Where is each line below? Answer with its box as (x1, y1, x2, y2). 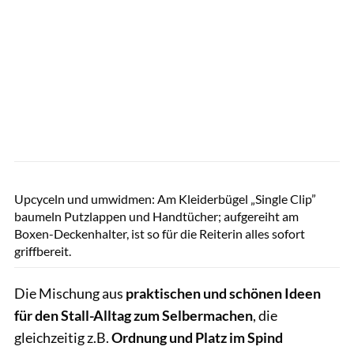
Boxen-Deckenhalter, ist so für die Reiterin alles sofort (14, 225, 305, 241)
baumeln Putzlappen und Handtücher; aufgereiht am (14, 208, 299, 224)
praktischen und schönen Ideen (126, 284, 321, 302)
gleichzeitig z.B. (14, 328, 109, 346)
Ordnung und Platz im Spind (109, 328, 283, 346)
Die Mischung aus (14, 284, 126, 302)
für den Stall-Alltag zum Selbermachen (14, 306, 253, 324)
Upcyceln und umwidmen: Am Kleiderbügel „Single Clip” (14, 190, 316, 206)
